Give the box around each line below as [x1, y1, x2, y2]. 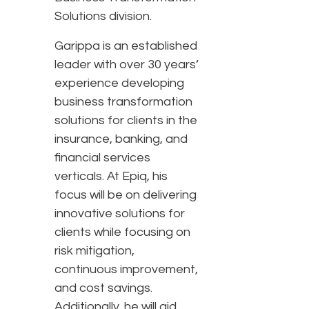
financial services [54, 151, 150, 165]
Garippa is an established [54, 39, 197, 53]
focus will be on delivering [54, 188, 197, 202]
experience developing [54, 77, 184, 90]
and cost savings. [54, 281, 152, 295]
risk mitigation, [54, 244, 134, 258]
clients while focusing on [54, 226, 190, 239]
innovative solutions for [54, 207, 185, 221]
